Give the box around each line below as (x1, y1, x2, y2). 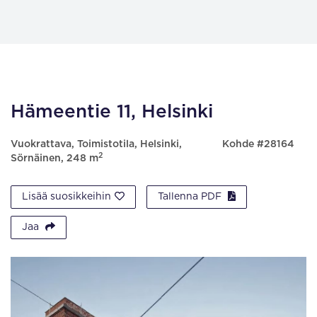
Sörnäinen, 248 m (11, 154, 98, 163)
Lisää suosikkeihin (22, 192, 111, 202)
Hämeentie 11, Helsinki (11, 103, 213, 121)
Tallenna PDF (158, 192, 224, 202)
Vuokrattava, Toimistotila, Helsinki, (11, 139, 182, 149)
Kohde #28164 (221, 139, 294, 149)
